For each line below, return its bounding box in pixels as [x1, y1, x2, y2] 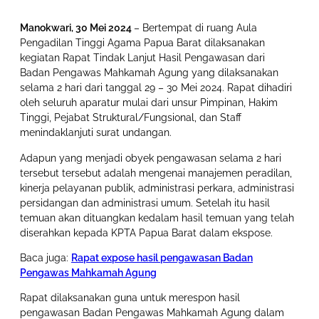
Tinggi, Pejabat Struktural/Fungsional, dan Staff [20, 112, 241, 124]
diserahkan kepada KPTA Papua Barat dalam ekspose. [20, 226, 273, 239]
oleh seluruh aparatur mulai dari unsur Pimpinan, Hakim [20, 97, 278, 109]
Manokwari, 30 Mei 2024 [20, 22, 134, 34]
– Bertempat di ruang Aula [134, 22, 257, 34]
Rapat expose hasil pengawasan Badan [71, 251, 253, 263]
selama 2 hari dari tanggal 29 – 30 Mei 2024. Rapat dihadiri [20, 82, 292, 94]
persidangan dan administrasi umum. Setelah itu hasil [20, 197, 270, 209]
